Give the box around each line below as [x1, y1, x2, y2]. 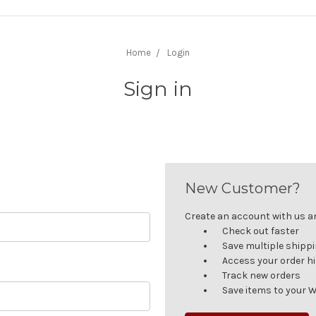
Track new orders [222, 269, 301, 281]
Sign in [123, 76, 193, 101]
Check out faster [222, 224, 300, 237]
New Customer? [185, 179, 301, 197]
